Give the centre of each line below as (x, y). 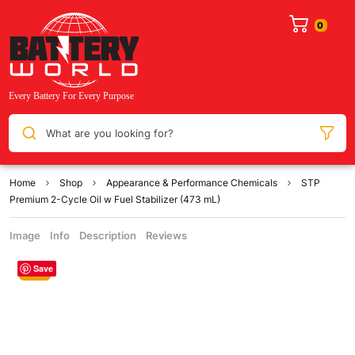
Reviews (166, 236)
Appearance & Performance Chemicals (192, 183)
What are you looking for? (109, 133)
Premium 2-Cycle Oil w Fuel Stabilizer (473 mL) (115, 200)
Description (108, 236)
